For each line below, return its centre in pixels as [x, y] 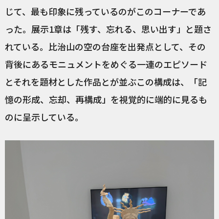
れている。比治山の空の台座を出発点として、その [105, 47]
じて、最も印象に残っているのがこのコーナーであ [105, 11]
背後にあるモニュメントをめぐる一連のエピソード [106, 64]
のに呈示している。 [44, 117]
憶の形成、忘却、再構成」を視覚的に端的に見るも [106, 99]
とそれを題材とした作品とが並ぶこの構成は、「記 [106, 82]
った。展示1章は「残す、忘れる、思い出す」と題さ [108, 29]
